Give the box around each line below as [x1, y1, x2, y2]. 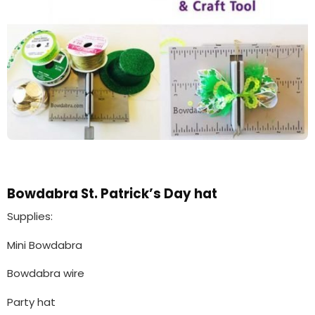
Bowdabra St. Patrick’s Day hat [7, 184, 217, 202]
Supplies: [7, 209, 53, 224]
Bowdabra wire [7, 266, 84, 281]
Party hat [7, 294, 56, 309]
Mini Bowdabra [7, 237, 82, 252]
